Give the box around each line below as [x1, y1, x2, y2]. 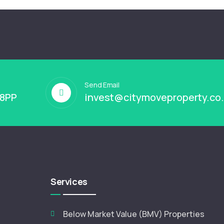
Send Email [84, 80, 119, 89]
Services [50, 175, 88, 187]
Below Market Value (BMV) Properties [63, 208, 205, 219]
